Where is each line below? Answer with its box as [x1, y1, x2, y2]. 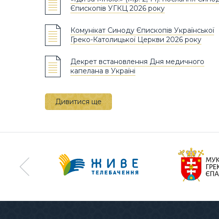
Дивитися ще [55, 97, 102, 106]
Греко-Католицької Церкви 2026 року [70, 35, 201, 44]
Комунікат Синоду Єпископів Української [70, 25, 214, 35]
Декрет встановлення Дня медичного [70, 57, 204, 66]
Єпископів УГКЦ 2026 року [70, 3, 165, 13]
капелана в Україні [70, 66, 135, 75]
